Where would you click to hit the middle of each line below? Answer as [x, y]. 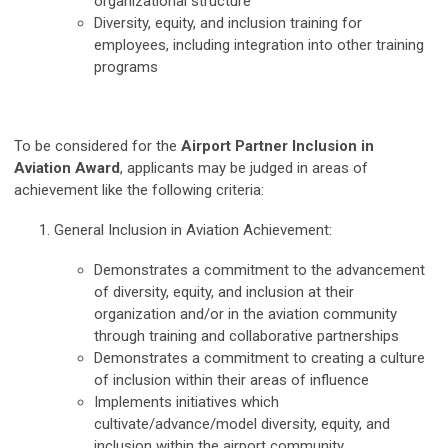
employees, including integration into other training [259, 44]
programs [126, 66]
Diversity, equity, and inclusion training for [228, 22]
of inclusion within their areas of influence [231, 379]
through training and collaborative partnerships [246, 335]
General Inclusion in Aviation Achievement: [193, 229]
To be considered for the [97, 145]
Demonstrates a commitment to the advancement [259, 269]
